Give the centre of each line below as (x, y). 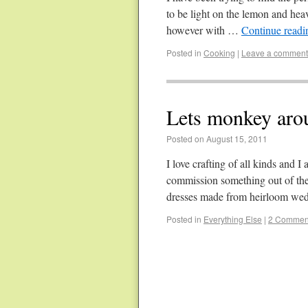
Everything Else (233, 219)
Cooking (219, 53)
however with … (204, 30)
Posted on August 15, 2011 (217, 139)
